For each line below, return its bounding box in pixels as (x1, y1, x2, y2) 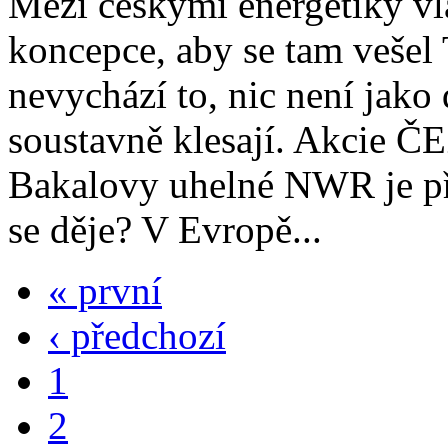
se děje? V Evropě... (8, 207, 322, 251)
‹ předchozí (48, 313, 226, 357)
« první (48, 268, 162, 312)
